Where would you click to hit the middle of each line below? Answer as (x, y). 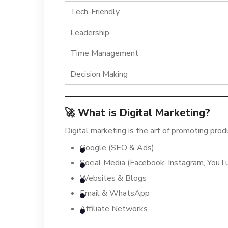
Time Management (104, 53)
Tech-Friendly (95, 11)
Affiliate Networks (114, 208)
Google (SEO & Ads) (117, 147)
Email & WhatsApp (115, 193)
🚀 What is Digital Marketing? (137, 112)
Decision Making (99, 74)
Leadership (90, 32)
